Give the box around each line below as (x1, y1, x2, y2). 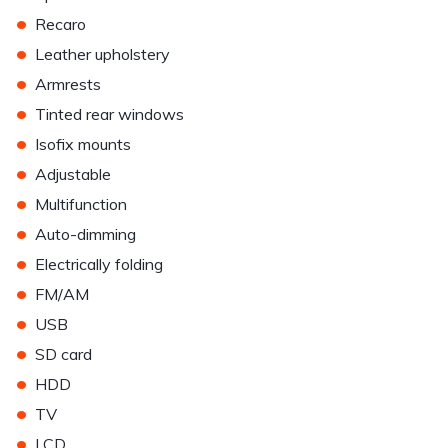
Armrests (35, 74, 101, 94)
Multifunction (35, 194, 127, 214)
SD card (35, 344, 92, 364)
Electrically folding (35, 254, 163, 274)
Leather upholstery (35, 44, 170, 64)
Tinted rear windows (35, 104, 184, 124)
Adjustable (35, 164, 111, 184)
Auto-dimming (35, 224, 136, 244)
